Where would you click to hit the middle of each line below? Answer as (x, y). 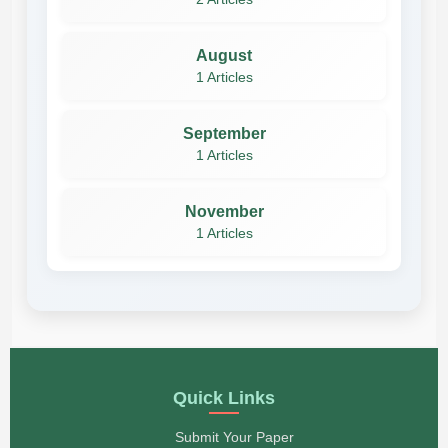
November (224, 211)
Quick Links (224, 397)
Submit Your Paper (234, 436)
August (224, 55)
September (224, 133)
